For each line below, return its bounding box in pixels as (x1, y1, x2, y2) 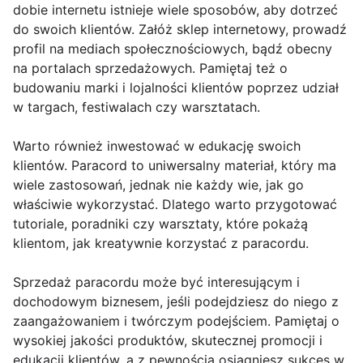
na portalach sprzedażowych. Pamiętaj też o (13, 59, 288, 76)
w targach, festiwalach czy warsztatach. (13, 98, 260, 115)
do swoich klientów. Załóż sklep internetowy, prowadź (13, 20, 347, 37)
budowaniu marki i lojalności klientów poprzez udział (13, 79, 339, 96)
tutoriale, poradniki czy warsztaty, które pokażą (13, 215, 308, 232)
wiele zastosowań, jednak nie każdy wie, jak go (13, 176, 304, 193)
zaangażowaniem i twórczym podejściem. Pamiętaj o (13, 312, 340, 329)
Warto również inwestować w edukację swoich (13, 137, 301, 154)
